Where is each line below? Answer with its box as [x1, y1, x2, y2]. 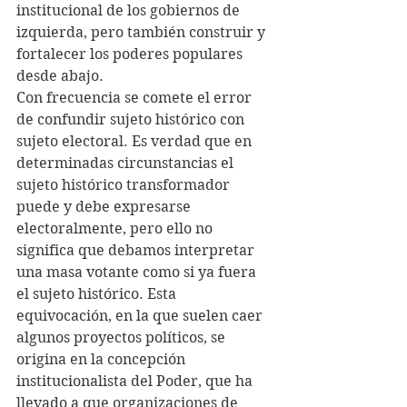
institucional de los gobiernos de [16, 2, 243, 19]
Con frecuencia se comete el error [16, 89, 255, 106]
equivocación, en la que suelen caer [16, 307, 266, 324]
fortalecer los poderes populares [16, 45, 246, 63]
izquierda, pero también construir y [16, 24, 269, 41]
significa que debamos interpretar [16, 242, 258, 259]
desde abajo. [16, 67, 107, 84]
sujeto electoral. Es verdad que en [16, 133, 255, 150]
